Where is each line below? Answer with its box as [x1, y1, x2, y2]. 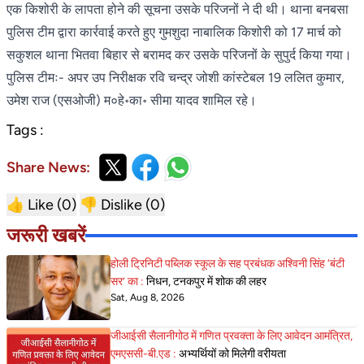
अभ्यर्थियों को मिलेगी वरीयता [179, 346, 286, 361]
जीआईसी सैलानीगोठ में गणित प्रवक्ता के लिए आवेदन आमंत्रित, [110, 328, 353, 343]
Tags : [6, 120, 44, 139]
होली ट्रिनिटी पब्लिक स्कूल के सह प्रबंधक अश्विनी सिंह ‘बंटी [110, 256, 344, 271]
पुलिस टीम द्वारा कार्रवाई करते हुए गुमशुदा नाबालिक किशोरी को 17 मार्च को [6, 24, 341, 40]
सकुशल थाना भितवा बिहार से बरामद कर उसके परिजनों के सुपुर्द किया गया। [6, 46, 352, 63]
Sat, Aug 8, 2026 [110, 291, 184, 303]
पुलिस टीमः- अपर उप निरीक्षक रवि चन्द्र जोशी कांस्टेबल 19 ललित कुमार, [6, 69, 344, 85]
